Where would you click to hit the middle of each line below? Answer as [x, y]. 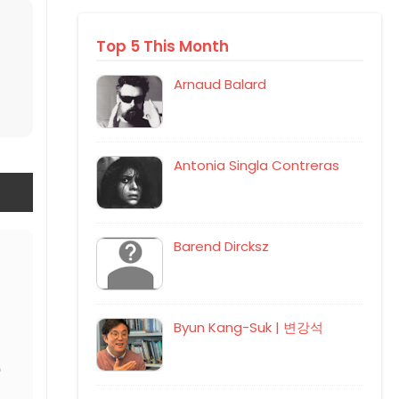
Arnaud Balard [220, 84]
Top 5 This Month [163, 46]
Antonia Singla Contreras [256, 165]
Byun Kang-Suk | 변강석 [248, 327]
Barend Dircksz [221, 246]
